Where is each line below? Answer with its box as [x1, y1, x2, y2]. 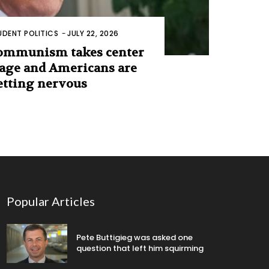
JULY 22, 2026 [67, 28, 119, 38]
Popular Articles [6, 193, 95, 208]
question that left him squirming [76, 243, 204, 255]
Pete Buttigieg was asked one [76, 232, 193, 244]
